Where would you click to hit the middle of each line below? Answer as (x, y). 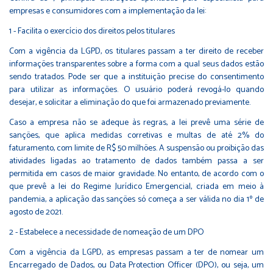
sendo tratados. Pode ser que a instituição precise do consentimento (136, 77)
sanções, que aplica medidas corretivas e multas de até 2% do (136, 135)
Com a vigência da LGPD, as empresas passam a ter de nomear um (136, 252)
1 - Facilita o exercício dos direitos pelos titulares (92, 31)
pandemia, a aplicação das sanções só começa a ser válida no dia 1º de (136, 199)
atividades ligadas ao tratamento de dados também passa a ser (136, 161)
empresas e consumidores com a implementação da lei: (108, 11)
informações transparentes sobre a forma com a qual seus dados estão (136, 64)
